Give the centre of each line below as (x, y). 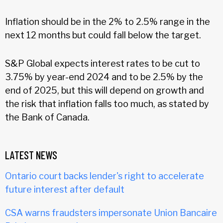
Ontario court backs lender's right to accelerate (105, 176)
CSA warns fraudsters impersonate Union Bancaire (111, 213)
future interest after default (65, 189)
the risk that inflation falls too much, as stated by (107, 104)
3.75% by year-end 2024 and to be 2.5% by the (104, 77)
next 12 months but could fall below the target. (103, 35)
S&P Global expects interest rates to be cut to (103, 63)
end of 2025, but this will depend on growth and (105, 90)
